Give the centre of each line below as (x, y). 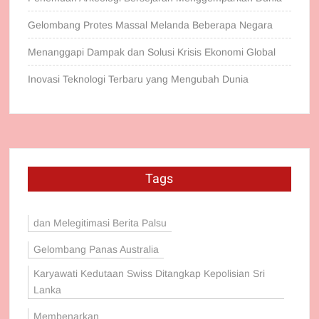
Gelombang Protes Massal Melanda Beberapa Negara (151, 25)
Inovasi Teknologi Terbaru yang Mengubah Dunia (138, 79)
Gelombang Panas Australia (96, 250)
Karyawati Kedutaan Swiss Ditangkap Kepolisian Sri (150, 274)
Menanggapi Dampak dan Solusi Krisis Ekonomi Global (152, 52)
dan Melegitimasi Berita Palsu (100, 223)
